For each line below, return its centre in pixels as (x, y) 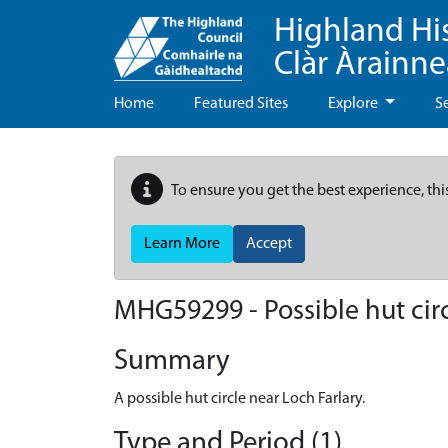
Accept (269, 244)
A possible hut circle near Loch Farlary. (239, 399)
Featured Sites (241, 104)
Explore (354, 104)
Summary (172, 361)
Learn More (182, 244)
